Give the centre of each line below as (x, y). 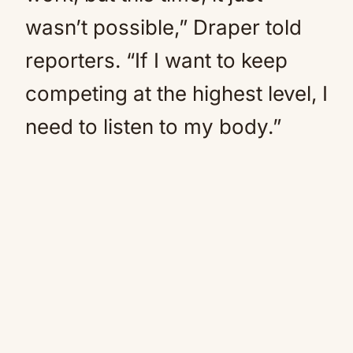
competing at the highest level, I (176, 93)
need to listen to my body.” (153, 126)
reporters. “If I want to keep (156, 60)
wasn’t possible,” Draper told (163, 27)
